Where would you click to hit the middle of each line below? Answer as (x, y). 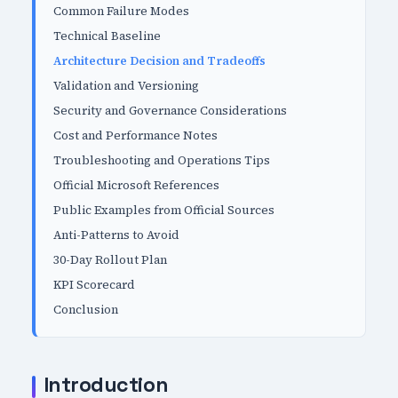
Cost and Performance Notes (135, 135)
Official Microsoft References (136, 185)
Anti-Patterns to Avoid (116, 235)
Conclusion (85, 310)
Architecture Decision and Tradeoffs (159, 61)
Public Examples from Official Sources (163, 210)
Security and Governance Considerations (170, 111)
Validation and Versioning (126, 86)
